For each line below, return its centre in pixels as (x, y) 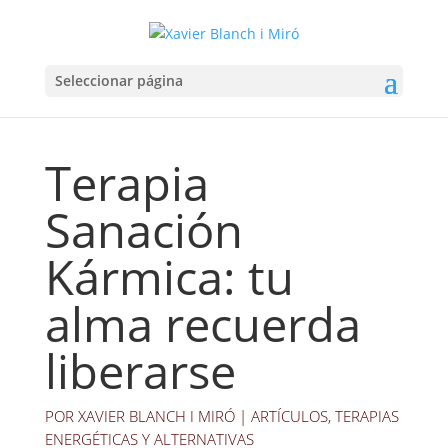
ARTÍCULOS (289, 416)
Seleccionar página (118, 80)
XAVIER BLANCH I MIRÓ (156, 416)
